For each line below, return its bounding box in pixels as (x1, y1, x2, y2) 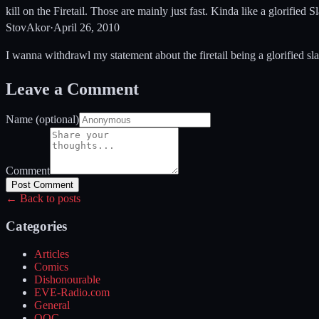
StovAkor (6, 21, 50, 33)
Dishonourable (34, 273, 100, 286)
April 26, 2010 (53, 21, 120, 33)
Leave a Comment (6, 79, 139, 98)
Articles (34, 247, 69, 260)
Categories (6, 219, 67, 234)
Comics (34, 260, 68, 273)
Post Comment (11, 179, 73, 191)
